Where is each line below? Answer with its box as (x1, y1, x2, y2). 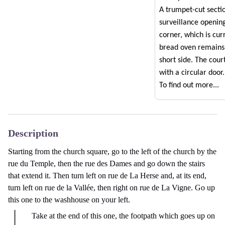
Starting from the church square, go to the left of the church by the (8, 147, 216, 156)
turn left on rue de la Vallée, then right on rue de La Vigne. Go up (8, 183, 215, 192)
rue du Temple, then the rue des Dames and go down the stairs (8, 159, 205, 168)
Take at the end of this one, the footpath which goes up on (32, 211, 215, 220)
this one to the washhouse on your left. (8, 195, 130, 204)
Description (8, 127, 58, 139)
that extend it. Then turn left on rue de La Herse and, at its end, (8, 171, 206, 180)
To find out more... (159, 81, 219, 89)
